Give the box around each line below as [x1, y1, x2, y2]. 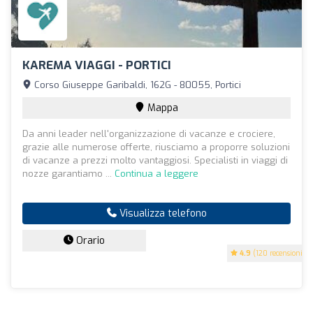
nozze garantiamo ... [22, 167, 115, 180]
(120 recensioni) [251, 248, 305, 258]
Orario [73, 233, 105, 247]
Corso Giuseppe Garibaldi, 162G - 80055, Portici [31, 78, 241, 91]
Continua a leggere [115, 167, 198, 180]
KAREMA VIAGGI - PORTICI [22, 57, 171, 73]
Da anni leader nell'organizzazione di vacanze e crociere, [22, 127, 275, 140]
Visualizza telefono [116, 206, 207, 220]
